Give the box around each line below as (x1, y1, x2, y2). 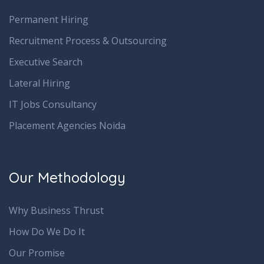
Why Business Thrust (9, 204, 104, 217)
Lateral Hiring (9, 77, 70, 90)
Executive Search (9, 55, 82, 69)
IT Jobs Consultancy (9, 98, 97, 111)
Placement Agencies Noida (9, 119, 126, 133)
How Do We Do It (9, 225, 85, 239)
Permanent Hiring (9, 13, 88, 27)
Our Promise (9, 246, 65, 260)
